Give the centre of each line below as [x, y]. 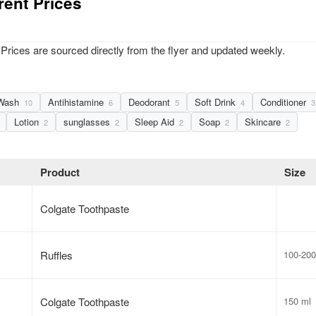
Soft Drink [217, 102]
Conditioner [285, 102]
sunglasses [88, 121]
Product [60, 172]
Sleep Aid [156, 121]
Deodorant [151, 102]
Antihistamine [77, 102]
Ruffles [57, 255]
